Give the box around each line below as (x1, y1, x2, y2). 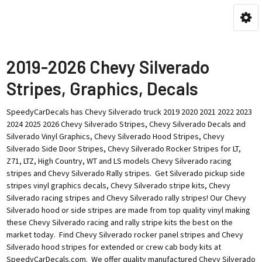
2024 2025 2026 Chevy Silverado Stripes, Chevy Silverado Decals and (6, 118, 246, 129)
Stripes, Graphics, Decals (6, 77, 198, 99)
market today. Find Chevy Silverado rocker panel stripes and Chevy (6, 229, 243, 240)
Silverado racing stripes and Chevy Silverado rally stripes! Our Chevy (6, 192, 246, 203)
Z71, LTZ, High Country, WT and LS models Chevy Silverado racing (6, 155, 232, 166)
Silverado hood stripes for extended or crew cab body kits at (6, 241, 221, 252)
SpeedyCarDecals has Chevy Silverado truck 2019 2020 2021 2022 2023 (6, 106, 252, 117)
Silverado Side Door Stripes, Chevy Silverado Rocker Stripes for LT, (6, 143, 241, 154)
